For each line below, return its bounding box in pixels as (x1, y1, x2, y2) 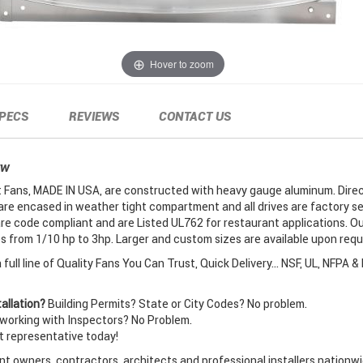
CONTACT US (159, 109, 232, 125)
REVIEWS (68, 109, 119, 125)
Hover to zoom (149, 56, 214, 70)
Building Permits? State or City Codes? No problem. (45, 297, 307, 311)
